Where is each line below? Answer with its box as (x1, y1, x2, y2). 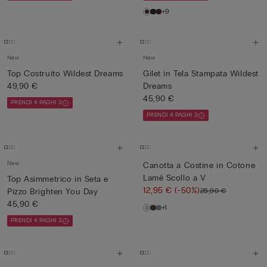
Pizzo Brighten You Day (7, 187, 98, 197)
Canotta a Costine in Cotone (143, 160, 256, 170)
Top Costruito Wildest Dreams (63, 69, 123, 79)
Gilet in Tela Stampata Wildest (143, 69, 259, 79)
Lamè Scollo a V (143, 173, 206, 183)
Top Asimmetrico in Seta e (7, 174, 108, 184)
